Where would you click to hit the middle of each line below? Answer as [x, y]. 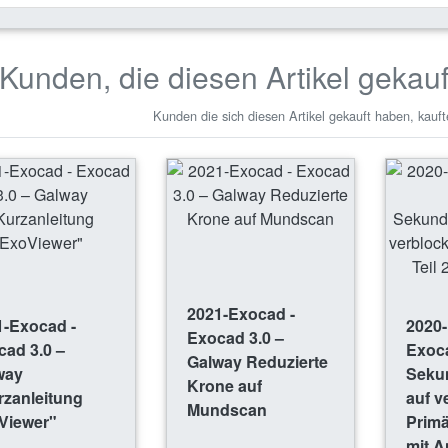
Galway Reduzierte [257, 362]
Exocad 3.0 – [235, 338]
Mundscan [226, 410]
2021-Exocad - [240, 314]
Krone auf [224, 386]
